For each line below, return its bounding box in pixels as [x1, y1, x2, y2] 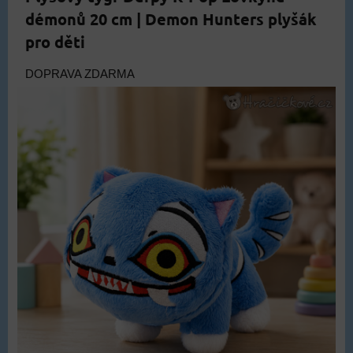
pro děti [25, 31, 85, 52]
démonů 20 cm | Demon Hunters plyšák [25, 8, 317, 29]
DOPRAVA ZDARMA [25, 67, 135, 80]
